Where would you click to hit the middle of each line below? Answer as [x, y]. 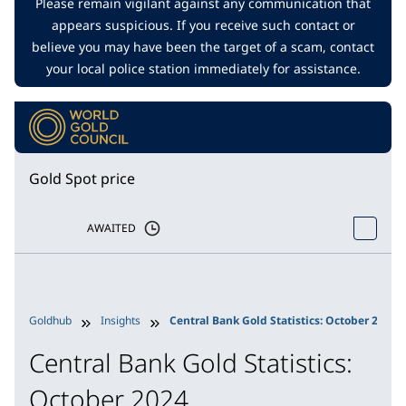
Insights [121, 320]
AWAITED [111, 227]
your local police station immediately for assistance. [203, 68]
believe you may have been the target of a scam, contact [203, 47]
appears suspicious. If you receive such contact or [203, 25]
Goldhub [50, 320]
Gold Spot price [82, 178]
